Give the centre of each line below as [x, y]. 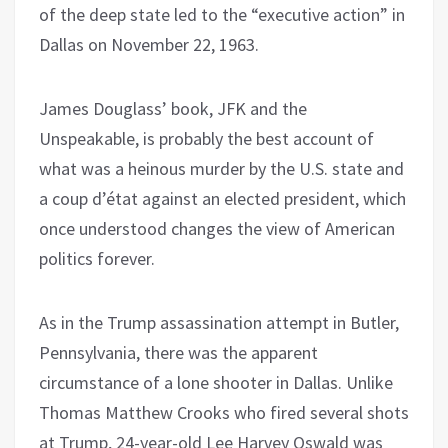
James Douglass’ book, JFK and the [173, 108]
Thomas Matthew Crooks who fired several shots [224, 412]
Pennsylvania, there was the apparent [178, 352]
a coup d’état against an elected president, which [222, 198]
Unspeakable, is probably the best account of [206, 138]
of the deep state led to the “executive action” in [222, 14]
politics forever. [97, 258]
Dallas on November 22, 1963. [149, 44]
